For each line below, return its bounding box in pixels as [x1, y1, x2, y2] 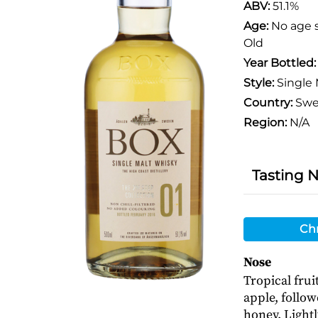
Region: [243, 116, 287, 129]
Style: [243, 76, 274, 89]
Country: [243, 96, 292, 109]
